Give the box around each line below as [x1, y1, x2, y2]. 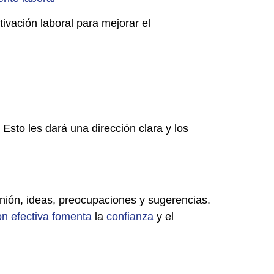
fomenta [52, 210, 92, 223]
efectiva [11, 210, 49, 223]
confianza [106, 210, 154, 223]
